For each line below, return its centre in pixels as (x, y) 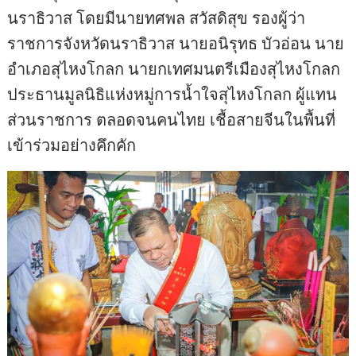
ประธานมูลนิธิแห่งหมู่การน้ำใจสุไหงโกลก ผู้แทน (172, 95)
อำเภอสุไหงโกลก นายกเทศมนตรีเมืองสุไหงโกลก (174, 69)
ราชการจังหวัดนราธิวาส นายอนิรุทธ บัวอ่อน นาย (176, 44)
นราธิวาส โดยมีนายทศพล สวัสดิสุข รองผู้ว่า (157, 18)
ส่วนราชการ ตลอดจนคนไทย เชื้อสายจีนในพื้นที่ (172, 120)
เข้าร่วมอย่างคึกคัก (72, 145)
